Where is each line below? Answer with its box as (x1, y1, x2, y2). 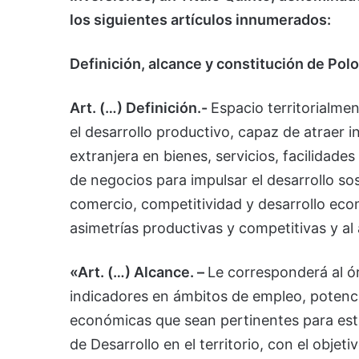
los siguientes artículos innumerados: (70, 11, 331, 29)
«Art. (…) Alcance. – (70, 264, 208, 281)
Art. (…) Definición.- (70, 99, 211, 117)
